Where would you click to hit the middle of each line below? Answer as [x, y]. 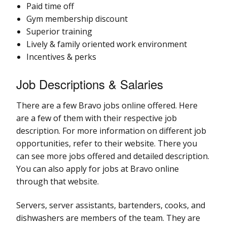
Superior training [59, 31]
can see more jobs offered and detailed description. [113, 156]
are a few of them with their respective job [97, 118]
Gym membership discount [77, 18]
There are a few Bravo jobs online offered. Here [107, 105]
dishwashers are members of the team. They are [108, 218]
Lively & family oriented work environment [107, 44]
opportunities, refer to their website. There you [107, 143]
